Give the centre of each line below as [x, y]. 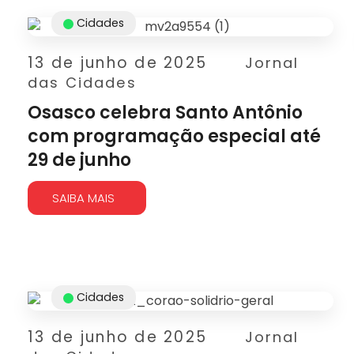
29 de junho [79, 160]
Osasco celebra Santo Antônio [165, 113]
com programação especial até [174, 136]
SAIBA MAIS [83, 198]
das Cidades [82, 83]
